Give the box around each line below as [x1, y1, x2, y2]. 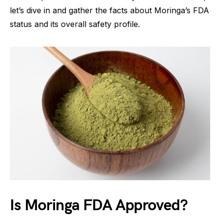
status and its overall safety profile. [10, 19, 140, 29]
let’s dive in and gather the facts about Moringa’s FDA [10, 5, 209, 15]
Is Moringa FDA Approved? [10, 196, 188, 216]
